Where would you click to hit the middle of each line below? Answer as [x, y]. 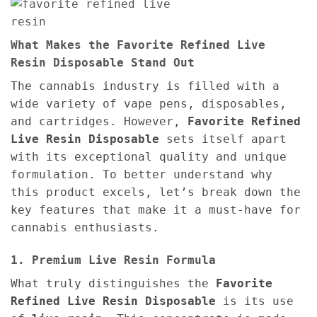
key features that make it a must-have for [156, 210]
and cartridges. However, [99, 122]
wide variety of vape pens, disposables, [149, 104]
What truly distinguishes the [113, 283]
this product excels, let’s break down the [156, 192]
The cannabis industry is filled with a [145, 86]
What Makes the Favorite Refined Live [138, 45]
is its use [255, 301]
